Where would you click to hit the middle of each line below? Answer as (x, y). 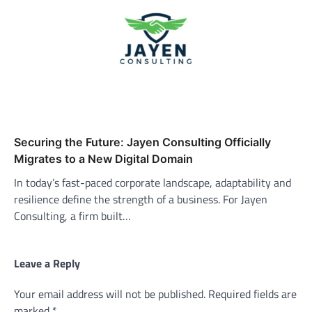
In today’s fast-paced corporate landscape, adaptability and (153, 182)
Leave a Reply (47, 263)
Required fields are (252, 294)
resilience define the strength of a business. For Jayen (141, 199)
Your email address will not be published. (110, 294)
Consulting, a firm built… (72, 216)
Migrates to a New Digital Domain (103, 158)
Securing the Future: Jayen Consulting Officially (142, 142)
